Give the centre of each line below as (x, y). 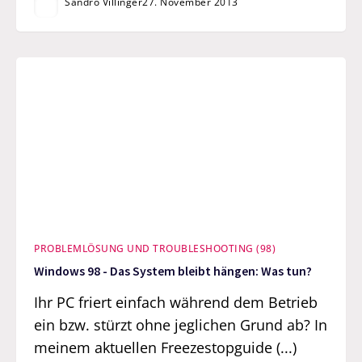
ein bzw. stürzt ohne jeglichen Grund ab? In (181, 324)
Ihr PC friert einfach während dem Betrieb (176, 302)
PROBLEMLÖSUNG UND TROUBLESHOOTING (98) (155, 248)
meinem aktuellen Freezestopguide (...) (166, 347)
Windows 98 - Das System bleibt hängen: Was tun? (173, 271)
